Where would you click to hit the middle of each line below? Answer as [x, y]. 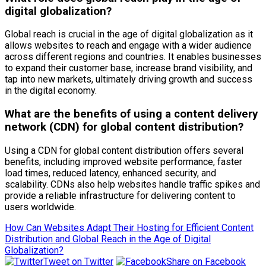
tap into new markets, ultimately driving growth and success [129, 80]
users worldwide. [40, 207]
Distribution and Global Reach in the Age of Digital [108, 239]
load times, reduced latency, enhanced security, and [110, 173]
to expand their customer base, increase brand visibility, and [129, 68]
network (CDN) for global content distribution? [124, 127]
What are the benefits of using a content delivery [131, 114]
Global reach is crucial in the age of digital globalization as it [129, 34]
